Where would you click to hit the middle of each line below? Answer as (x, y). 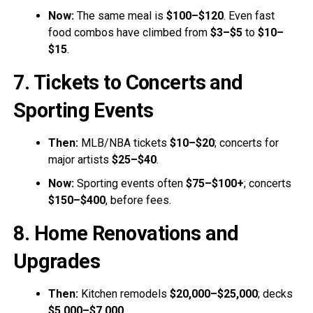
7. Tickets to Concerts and (128, 82)
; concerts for (246, 143)
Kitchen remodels (124, 293)
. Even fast (249, 15)
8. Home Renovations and (126, 233)
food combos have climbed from (129, 32)
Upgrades (57, 261)
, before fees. (138, 200)
